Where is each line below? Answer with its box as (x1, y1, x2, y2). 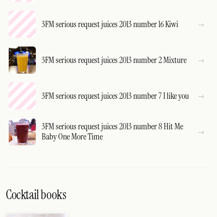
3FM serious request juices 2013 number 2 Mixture (42, 54, 186, 66)
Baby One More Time (42, 131, 103, 142)
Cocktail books (6, 186, 66, 203)
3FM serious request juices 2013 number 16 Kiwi (42, 18, 178, 30)
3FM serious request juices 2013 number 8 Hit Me (42, 121, 183, 132)
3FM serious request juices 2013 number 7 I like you (42, 90, 189, 102)
